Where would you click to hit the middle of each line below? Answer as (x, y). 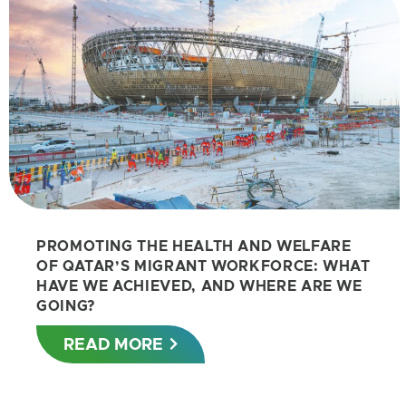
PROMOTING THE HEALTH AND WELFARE (194, 246)
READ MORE (113, 344)
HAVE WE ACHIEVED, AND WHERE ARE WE (199, 285)
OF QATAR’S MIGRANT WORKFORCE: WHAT (203, 266)
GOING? (66, 305)
